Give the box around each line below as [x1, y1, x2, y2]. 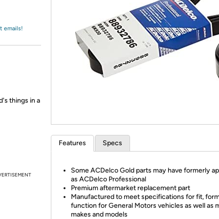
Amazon [19, 12, 44, 21]
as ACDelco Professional [71, 175, 146, 183]
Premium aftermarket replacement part [71, 184, 190, 192]
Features [59, 139, 86, 147]
